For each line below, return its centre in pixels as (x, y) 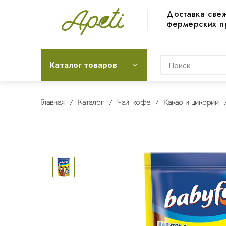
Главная (52, 103)
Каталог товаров (83, 65)
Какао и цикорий (191, 103)
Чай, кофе (133, 103)
